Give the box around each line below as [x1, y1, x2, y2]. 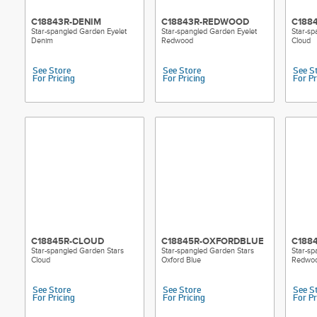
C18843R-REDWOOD [161, 16, 249, 28]
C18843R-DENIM [31, 16, 101, 28]
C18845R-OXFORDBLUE [161, 236, 264, 247]
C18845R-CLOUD [31, 236, 104, 247]
